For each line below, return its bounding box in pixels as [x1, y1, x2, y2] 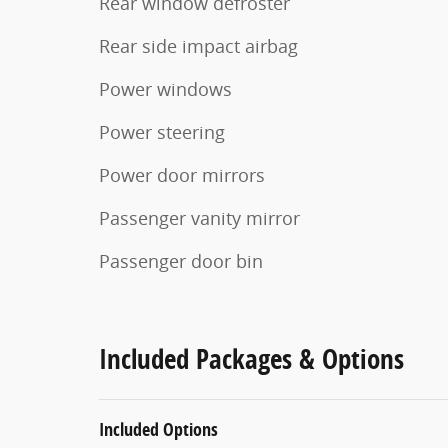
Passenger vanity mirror [99, 206, 300, 230]
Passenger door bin [99, 249, 263, 273]
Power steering [99, 120, 225, 144]
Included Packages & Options [99, 339, 404, 377]
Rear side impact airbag [99, 34, 298, 58]
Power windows [99, 77, 232, 101]
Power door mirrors [99, 163, 265, 187]
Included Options [99, 416, 218, 442]
